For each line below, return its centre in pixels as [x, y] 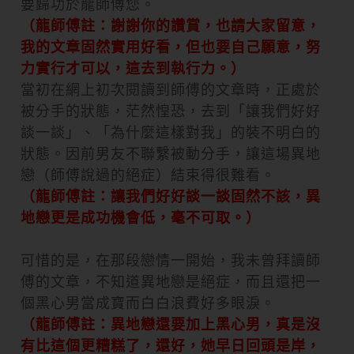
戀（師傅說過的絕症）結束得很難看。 [148, 175]
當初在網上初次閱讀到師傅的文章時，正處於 [171, 89]
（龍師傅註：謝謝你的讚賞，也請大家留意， [171, 25]
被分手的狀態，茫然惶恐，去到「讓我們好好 [171, 111]
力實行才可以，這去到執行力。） [133, 68]
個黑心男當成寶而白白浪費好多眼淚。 [148, 303]
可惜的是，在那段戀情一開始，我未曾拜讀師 [171, 260]
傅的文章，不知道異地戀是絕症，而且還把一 [171, 281]
